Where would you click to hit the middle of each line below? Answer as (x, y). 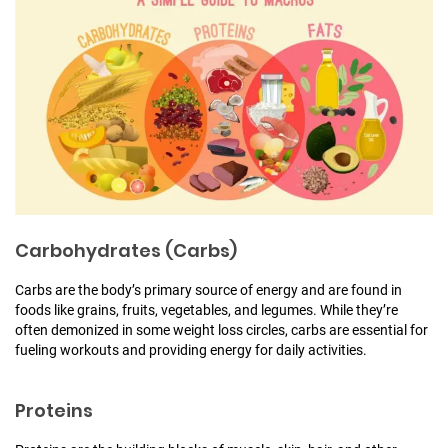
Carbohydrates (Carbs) (126, 250)
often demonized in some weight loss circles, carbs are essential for (221, 329)
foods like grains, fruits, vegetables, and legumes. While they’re (206, 309)
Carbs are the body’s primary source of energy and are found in (208, 289)
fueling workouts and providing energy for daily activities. (191, 349)
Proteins (54, 410)
